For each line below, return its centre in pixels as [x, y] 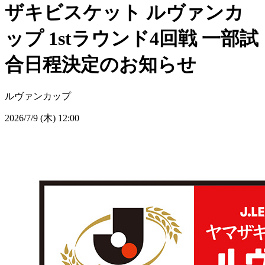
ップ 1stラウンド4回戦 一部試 [132, 38]
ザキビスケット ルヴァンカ [124, 12]
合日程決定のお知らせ [101, 64]
